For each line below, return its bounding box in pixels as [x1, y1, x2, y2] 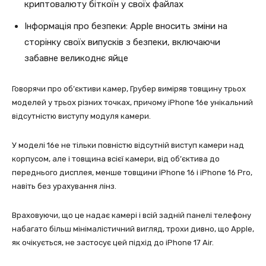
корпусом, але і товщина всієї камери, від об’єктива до [12, 154, 220, 163]
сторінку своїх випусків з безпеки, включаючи [24, 36, 220, 47]
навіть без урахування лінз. [12, 181, 116, 191]
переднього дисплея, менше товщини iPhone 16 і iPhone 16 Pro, [12, 167, 252, 177]
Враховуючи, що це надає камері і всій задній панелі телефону [12, 210, 251, 220]
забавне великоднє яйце [24, 52, 128, 64]
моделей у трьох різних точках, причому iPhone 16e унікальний [12, 97, 253, 107]
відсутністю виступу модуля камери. [12, 111, 151, 121]
